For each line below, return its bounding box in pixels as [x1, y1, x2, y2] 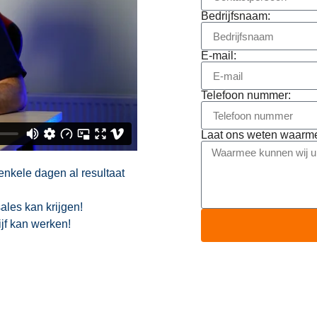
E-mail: [201, 50, 236, 62]
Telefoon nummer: [201, 89, 291, 101]
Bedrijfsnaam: [201, 10, 270, 22]
